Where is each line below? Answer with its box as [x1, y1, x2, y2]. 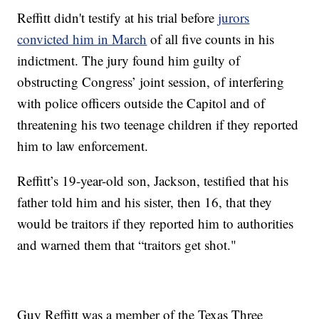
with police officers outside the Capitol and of [17, 94, 266, 113]
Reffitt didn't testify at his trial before [17, 9, 219, 27]
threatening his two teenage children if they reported [17, 115, 299, 134]
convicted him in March [17, 30, 147, 48]
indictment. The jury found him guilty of [17, 51, 241, 70]
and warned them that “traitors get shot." [17, 236, 237, 254]
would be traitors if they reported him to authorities [17, 214, 294, 233]
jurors [218, 9, 250, 27]
